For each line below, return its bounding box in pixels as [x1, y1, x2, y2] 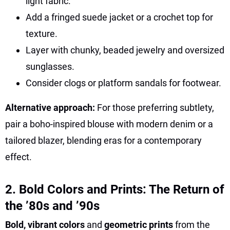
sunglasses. [26, 61, 74, 72]
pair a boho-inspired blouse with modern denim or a [5, 118, 213, 129]
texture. [26, 28, 57, 39]
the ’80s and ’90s [5, 198, 100, 213]
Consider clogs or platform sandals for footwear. [26, 77, 221, 88]
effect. [5, 151, 32, 162]
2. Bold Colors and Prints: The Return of [5, 182, 224, 197]
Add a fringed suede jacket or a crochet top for [26, 11, 213, 23]
